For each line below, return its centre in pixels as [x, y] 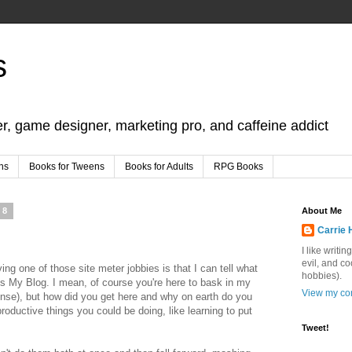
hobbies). [322, 276]
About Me [322, 211]
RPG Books [238, 167]
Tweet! [315, 328]
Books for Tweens [67, 167]
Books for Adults [159, 167]
